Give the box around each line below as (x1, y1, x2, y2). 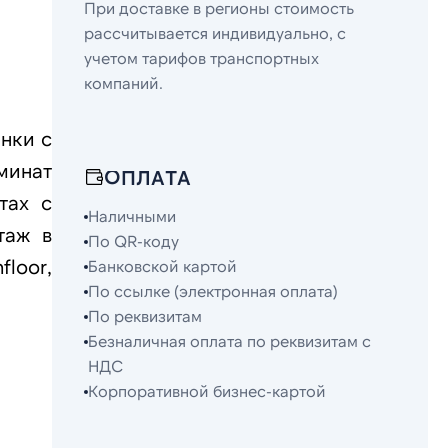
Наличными (88, 206, 176, 225)
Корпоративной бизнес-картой (88, 381, 326, 400)
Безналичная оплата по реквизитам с (88, 331, 371, 350)
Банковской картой (88, 256, 237, 275)
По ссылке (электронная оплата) (88, 281, 338, 300)
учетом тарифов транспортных (84, 48, 319, 67)
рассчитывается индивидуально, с (84, 23, 346, 42)
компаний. (84, 73, 163, 92)
